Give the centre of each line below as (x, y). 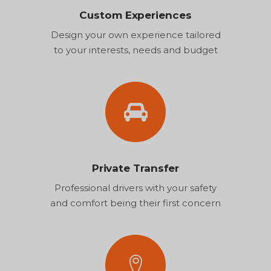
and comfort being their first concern (135, 203)
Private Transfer (135, 168)
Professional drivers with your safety (135, 188)
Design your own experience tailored (135, 34)
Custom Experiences (135, 15)
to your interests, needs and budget (135, 50)
